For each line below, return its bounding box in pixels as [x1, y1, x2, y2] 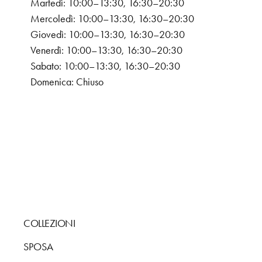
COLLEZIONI [23, 217, 75, 230]
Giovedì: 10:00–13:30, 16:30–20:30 [30, 28, 185, 42]
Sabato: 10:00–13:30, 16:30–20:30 [30, 60, 180, 73]
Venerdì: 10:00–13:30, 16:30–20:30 [30, 44, 182, 57]
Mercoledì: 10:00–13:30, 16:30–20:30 [30, 12, 194, 26]
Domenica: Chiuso [30, 75, 104, 89]
